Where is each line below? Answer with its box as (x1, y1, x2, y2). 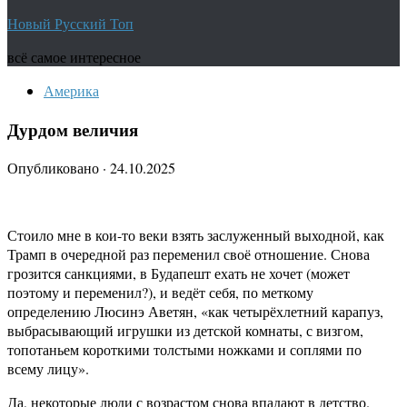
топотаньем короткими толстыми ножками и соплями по (7, 340, 362, 360)
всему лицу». (7, 359, 89, 379)
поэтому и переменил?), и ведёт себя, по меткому (7, 283, 313, 303)
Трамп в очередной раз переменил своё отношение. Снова (7, 244, 370, 264)
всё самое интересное (7, 47, 141, 66)
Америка (44, 81, 99, 100)
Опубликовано (7, 158, 103, 178)
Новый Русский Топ (7, 14, 134, 33)
